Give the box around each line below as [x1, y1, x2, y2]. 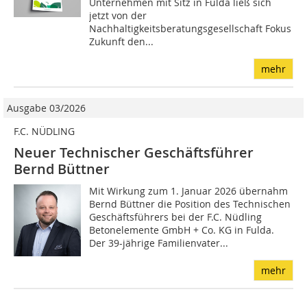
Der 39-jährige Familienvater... [89, 236, 229, 250]
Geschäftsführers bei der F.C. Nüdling [89, 210, 262, 224]
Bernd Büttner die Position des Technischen [89, 197, 291, 211]
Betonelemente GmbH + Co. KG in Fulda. [89, 223, 275, 237]
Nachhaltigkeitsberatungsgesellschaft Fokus [89, 22, 292, 36]
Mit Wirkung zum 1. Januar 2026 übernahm [89, 184, 288, 198]
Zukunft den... [89, 35, 154, 49]
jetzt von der [89, 9, 147, 23]
